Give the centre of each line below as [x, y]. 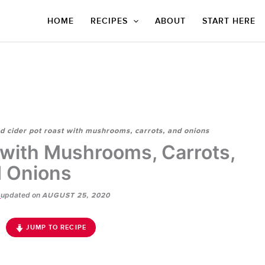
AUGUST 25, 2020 [76, 195]
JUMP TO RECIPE [55, 227]
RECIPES [109, 21]
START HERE [229, 21]
